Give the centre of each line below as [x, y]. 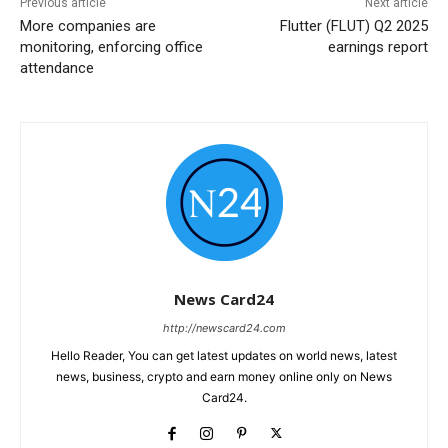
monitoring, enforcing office [111, 46]
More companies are [88, 25]
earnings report [377, 46]
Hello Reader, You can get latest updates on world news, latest [224, 355]
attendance [57, 67]
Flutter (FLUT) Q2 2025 [353, 25]
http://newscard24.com [224, 327]
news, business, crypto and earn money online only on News [224, 376]
